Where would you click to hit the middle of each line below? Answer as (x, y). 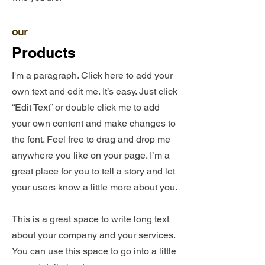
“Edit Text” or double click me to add (86, 107)
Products (44, 53)
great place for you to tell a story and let (93, 171)
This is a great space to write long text (91, 219)
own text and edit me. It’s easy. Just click (95, 91)
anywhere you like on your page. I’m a (91, 155)
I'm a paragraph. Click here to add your (92, 75)
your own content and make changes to (94, 123)
